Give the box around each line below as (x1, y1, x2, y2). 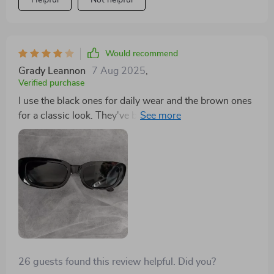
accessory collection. (18, 125, 108, 136)
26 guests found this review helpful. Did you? (18, 257, 216, 267)
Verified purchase (18, 79, 84, 88)
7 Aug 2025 (92, 66, 146, 76)
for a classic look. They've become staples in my (18, 111, 225, 121)
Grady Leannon (18, 66, 86, 76)
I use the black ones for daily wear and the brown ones (18, 96, 252, 106)
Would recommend (105, 50, 178, 59)
